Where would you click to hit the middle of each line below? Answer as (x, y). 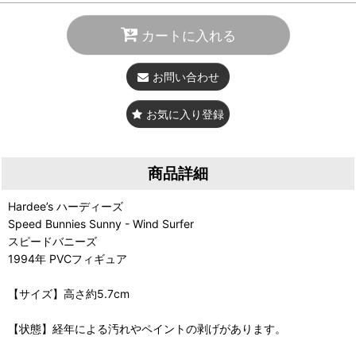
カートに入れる (188, 35)
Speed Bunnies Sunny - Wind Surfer (101, 224)
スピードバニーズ (52, 241)
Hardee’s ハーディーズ (66, 206)
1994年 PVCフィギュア (68, 259)
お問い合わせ (186, 77)
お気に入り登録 (185, 114)
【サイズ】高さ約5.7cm (69, 294)
